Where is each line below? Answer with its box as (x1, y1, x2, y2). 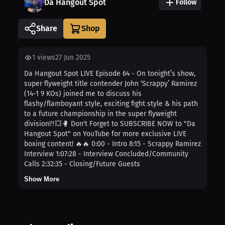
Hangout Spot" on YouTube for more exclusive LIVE (24, 130, 186, 139)
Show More (24, 175, 59, 183)
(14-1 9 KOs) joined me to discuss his (24, 89, 142, 98)
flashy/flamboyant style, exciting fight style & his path (24, 99, 198, 108)
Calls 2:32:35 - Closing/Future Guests (24, 160, 140, 169)
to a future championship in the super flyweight (24, 109, 177, 119)
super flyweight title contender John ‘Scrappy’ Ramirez (24, 79, 197, 88)
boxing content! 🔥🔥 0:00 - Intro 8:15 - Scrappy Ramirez (24, 140, 201, 149)
